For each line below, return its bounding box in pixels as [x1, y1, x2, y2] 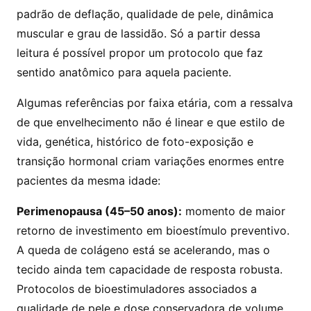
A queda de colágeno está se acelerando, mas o [17, 243, 270, 257]
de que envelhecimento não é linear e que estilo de [17, 115, 285, 129]
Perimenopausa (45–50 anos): [17, 204, 182, 218]
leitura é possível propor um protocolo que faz [17, 46, 263, 60]
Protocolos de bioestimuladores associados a [17, 282, 257, 296]
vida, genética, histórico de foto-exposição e [17, 135, 253, 149]
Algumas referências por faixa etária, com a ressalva [17, 96, 293, 110]
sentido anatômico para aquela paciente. [17, 65, 231, 79]
